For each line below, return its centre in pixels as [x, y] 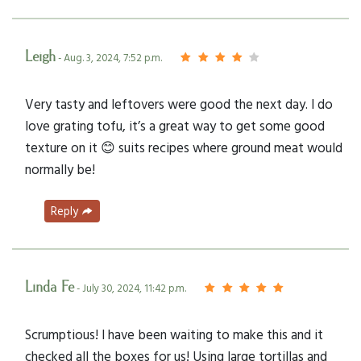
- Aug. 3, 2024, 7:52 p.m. [109, 58]
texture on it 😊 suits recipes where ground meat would [184, 147]
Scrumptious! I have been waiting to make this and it [174, 334]
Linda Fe [50, 287]
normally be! [60, 169]
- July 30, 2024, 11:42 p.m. [130, 288]
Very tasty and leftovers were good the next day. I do [179, 104]
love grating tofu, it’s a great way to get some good [175, 126]
